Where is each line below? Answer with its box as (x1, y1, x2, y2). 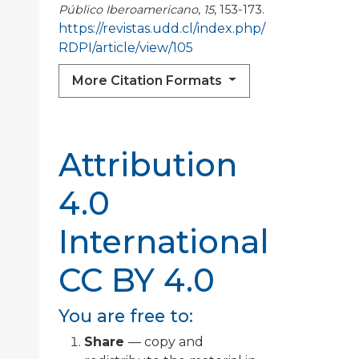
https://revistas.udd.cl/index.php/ (58, 20, 265, 36)
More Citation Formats (72, 72, 225, 88)
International (58, 221, 269, 261)
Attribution (58, 144, 237, 184)
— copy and (128, 333, 204, 349)
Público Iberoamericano (58, 2, 198, 17)
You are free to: (58, 305, 193, 326)
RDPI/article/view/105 (58, 39, 193, 55)
